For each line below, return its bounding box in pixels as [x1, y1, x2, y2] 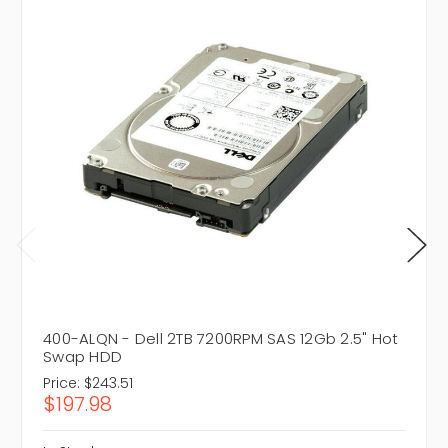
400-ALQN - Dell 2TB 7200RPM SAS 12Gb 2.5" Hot [43, 328, 399, 350]
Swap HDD [43, 346, 122, 368]
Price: [43, 373, 80, 394]
